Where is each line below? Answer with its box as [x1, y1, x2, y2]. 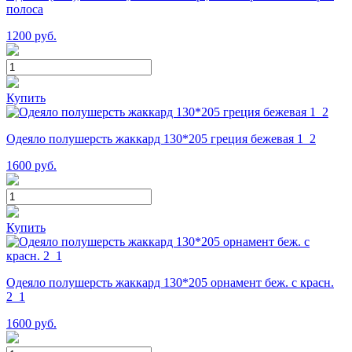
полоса [6, 2, 43, 16]
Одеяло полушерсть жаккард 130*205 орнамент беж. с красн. [6, 275, 334, 289]
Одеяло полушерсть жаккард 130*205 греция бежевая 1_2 [6, 131, 316, 145]
